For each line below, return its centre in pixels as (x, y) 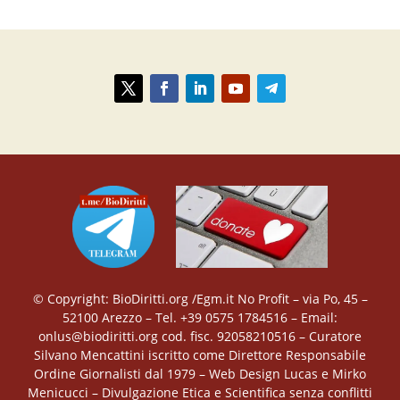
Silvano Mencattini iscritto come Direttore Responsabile (200, 354)
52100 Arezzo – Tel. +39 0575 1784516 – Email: (200, 317)
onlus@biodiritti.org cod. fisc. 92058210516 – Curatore (200, 336)
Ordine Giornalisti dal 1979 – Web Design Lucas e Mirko (200, 373)
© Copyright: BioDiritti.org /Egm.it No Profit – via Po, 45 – (200, 298)
